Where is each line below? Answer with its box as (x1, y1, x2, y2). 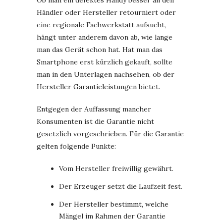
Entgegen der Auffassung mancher (37, 105, 151, 114)
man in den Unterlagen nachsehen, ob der (37, 70, 174, 79)
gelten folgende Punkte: (37, 142, 116, 151)
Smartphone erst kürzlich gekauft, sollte (37, 57, 172, 67)
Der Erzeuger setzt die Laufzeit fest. (59, 182, 182, 191)
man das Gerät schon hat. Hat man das (37, 45, 163, 55)
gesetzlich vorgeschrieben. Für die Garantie (37, 129, 184, 139)
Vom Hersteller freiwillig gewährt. (59, 164, 173, 173)
